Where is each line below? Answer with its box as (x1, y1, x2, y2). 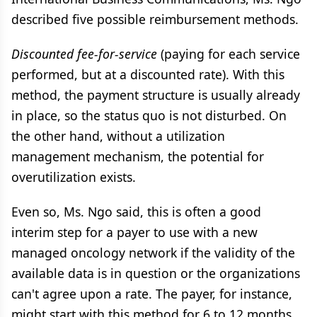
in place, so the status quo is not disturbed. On (11, 107, 287, 124)
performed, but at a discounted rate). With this (11, 66, 284, 83)
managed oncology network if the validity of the (11, 244, 295, 261)
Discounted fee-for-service (11, 45, 157, 62)
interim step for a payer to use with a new (11, 224, 258, 241)
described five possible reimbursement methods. (11, 11, 299, 28)
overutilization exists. (11, 168, 136, 185)
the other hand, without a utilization (11, 127, 225, 144)
